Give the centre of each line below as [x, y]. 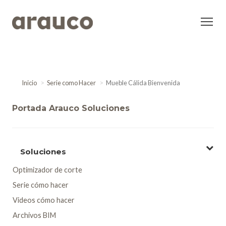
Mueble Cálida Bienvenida [143, 83]
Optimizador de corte [47, 170]
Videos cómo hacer [44, 200]
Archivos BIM [34, 215]
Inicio [30, 83]
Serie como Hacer [72, 83]
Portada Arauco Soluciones [71, 108]
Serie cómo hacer [41, 185]
